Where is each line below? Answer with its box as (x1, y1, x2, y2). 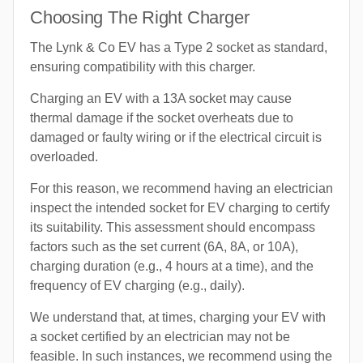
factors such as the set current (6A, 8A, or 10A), (30, 240, 298, 254)
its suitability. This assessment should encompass (30, 220, 315, 235)
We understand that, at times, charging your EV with (30, 310, 326, 325)
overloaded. (30, 150, 98, 164)
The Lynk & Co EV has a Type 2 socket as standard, (30, 41, 327, 55)
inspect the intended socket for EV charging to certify (30, 201, 330, 216)
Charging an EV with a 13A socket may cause (30, 92, 292, 106)
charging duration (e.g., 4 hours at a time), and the (30, 259, 314, 274)
